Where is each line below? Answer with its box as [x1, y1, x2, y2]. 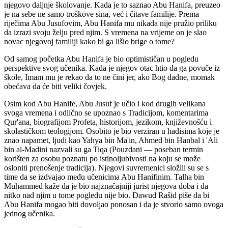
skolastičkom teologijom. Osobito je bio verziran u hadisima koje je [4, 127, 219, 136]
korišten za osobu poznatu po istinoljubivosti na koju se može [4, 154, 201, 163]
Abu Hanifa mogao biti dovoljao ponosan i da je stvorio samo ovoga [4, 200, 223, 209]
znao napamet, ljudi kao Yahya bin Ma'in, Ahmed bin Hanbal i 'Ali [4, 136, 218, 145]
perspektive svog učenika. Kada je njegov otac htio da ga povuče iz [4, 64, 220, 73]
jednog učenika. [4, 209, 55, 218]
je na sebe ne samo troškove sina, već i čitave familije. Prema [4, 10, 199, 19]
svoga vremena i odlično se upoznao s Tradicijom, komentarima [4, 108, 208, 118]
